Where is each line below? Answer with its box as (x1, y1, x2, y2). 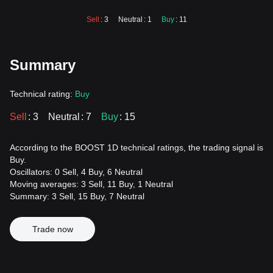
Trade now (32, 224, 73, 234)
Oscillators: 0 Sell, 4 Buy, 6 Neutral (10, 167, 143, 177)
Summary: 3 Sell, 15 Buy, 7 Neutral (10, 191, 144, 201)
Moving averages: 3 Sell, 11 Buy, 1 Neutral (10, 179, 173, 189)
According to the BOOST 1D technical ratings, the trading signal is (10, 143, 263, 152)
